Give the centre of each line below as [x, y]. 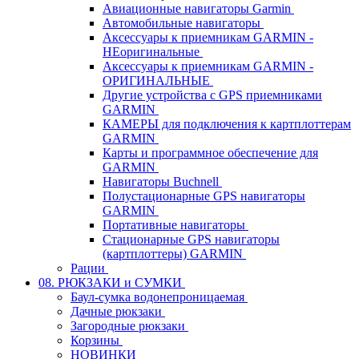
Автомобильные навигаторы [183, 22]
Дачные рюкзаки [118, 311]
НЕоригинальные [153, 51]
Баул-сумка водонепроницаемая [159, 296]
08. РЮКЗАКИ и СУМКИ [112, 282]
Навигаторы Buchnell [162, 181]
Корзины [97, 340]
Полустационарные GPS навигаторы [204, 196]
